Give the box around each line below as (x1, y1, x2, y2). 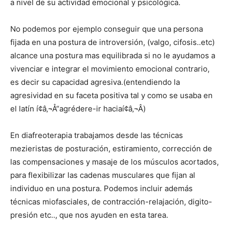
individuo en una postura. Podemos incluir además (10, 184, 193, 193)
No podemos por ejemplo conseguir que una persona (10, 24, 203, 34)
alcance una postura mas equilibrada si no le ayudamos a (10, 51, 215, 60)
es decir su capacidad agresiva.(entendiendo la (10, 77, 180, 87)
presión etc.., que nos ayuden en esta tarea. (10, 210, 168, 220)
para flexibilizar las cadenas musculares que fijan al (10, 170, 195, 180)
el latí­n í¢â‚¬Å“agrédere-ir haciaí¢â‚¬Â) (10, 104, 146, 113)
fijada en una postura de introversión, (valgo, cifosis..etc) (10, 37, 215, 47)
